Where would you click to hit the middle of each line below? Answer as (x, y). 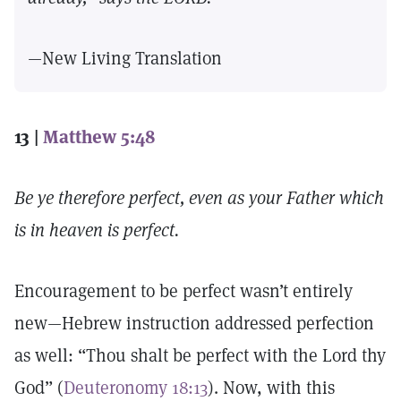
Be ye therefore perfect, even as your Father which (199, 198)
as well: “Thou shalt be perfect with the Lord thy (200, 355)
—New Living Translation (125, 58)
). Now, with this (271, 388)
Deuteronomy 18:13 (136, 388)
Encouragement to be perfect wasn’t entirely (183, 291)
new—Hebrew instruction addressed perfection (194, 323)
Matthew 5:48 (99, 137)
